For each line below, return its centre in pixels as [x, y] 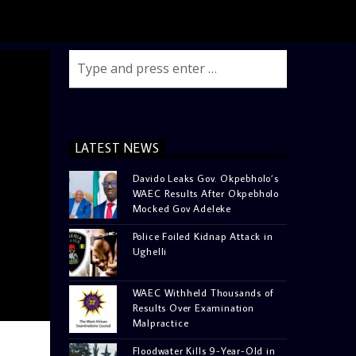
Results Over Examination [193, 307]
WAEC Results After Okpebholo [205, 193]
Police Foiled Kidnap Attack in [203, 236]
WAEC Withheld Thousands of [203, 292]
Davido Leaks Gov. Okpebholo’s [205, 178]
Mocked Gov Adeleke [182, 208]
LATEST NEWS [117, 148]
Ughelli [150, 251]
